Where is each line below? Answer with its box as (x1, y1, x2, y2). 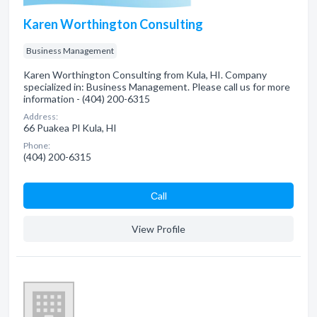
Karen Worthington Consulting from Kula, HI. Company (23, 69, 267, 81)
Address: (23, 111, 58, 122)
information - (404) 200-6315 (23, 93, 150, 105)
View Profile (132, 223, 185, 235)
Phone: (23, 140, 50, 151)
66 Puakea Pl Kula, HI (23, 122, 117, 134)
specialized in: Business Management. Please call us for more (23, 81, 290, 93)
